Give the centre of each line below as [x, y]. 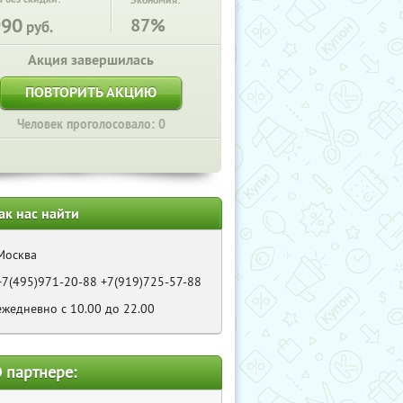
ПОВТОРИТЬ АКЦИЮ [91, 92]
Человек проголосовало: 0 [91, 124]
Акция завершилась [91, 60]
